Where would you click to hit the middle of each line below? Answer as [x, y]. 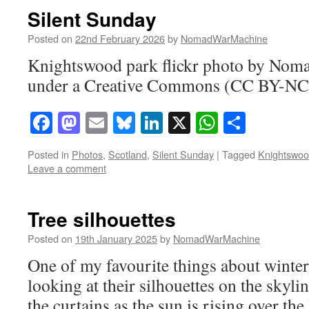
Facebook [95, 123]
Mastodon [124, 123]
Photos [87, 154]
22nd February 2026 [120, 38]
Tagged [239, 154]
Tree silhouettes [102, 219]
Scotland [128, 154]
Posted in [48, 154]
